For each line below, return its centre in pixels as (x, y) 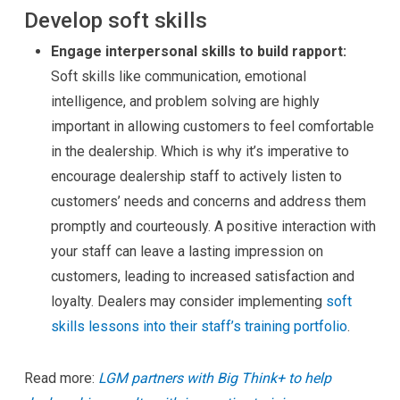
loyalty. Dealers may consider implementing (188, 301)
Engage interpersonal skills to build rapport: (198, 51)
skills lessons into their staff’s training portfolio (199, 326)
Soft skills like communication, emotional (178, 76)
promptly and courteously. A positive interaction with (213, 226)
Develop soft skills (115, 20)
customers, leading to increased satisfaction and (202, 276)
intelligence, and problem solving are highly (185, 101)
